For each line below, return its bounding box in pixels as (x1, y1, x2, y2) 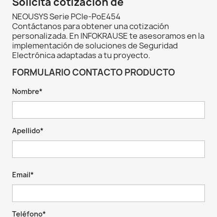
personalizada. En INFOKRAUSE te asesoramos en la (12, 31, 204, 42)
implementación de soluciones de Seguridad (12, 40, 178, 51)
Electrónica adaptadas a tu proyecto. (12, 50, 150, 61)
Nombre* (12, 87, 43, 96)
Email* (12, 170, 34, 180)
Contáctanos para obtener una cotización (12, 21, 169, 32)
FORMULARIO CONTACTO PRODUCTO (12, 66, 175, 79)
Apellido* (12, 126, 44, 136)
